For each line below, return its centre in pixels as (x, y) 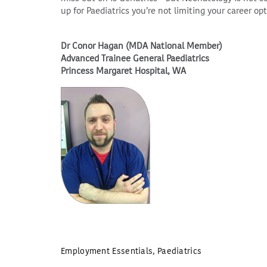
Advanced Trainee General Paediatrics (135, 58)
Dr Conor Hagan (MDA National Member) (142, 46)
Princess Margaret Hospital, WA (123, 71)
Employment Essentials (107, 251)
